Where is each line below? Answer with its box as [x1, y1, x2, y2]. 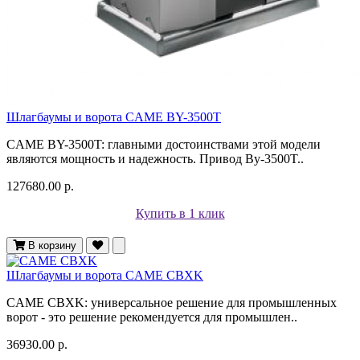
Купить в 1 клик [135, 206, 225, 220]
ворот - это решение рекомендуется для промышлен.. [6, 309, 297, 324]
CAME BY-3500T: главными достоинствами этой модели [6, 137, 321, 151]
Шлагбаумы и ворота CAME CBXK [6, 268, 203, 282]
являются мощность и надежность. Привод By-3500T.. [6, 151, 304, 166]
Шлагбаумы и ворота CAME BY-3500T [6, 109, 221, 124]
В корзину [28, 239, 76, 252]
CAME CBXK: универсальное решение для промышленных [6, 295, 337, 309]
